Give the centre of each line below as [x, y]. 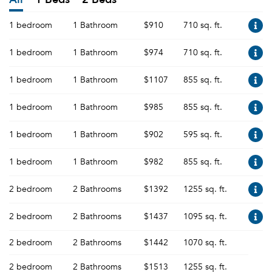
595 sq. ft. [203, 134]
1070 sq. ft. [205, 243]
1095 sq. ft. [205, 216]
